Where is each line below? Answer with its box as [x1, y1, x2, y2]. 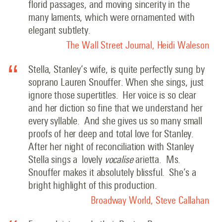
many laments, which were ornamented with [28, 11, 195, 23]
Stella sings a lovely [28, 154, 105, 166]
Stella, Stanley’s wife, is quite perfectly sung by [28, 63, 205, 75]
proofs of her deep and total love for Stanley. [28, 128, 196, 140]
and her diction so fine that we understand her [28, 102, 203, 114]
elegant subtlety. [28, 24, 91, 36]
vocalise [104, 154, 136, 166]
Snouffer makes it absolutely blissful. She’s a [28, 166, 196, 178]
